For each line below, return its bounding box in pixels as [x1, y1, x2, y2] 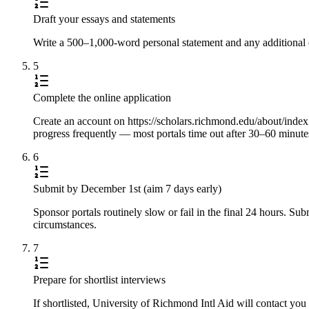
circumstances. [33, 218, 97, 230]
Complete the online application [33, 91, 171, 103]
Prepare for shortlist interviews [33, 273, 166, 286]
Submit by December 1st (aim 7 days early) [33, 182, 221, 195]
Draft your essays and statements [33, 12, 175, 25]
